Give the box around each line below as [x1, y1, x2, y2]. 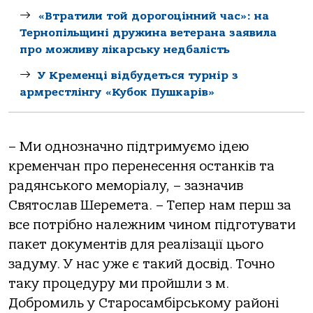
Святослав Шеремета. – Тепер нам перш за [8, 197, 291, 213]
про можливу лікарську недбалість [20, 43, 230, 56]
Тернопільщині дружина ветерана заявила [20, 26, 277, 39]
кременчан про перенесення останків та [8, 158, 275, 174]
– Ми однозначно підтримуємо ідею [8, 138, 249, 154]
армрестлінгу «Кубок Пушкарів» [20, 85, 215, 99]
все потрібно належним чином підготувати [8, 217, 296, 233]
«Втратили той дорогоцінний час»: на [38, 9, 269, 22]
